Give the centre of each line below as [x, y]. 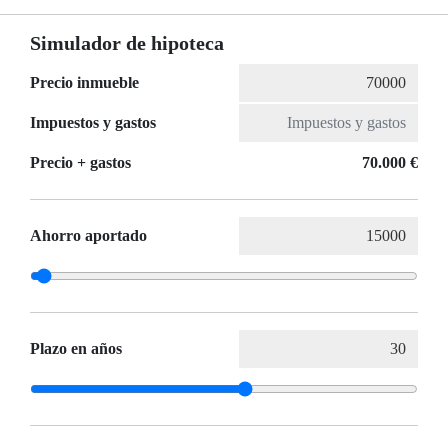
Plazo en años [76, 349]
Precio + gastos [80, 163]
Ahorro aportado [88, 236]
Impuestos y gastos [93, 123]
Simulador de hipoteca [127, 43]
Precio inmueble [84, 83]
